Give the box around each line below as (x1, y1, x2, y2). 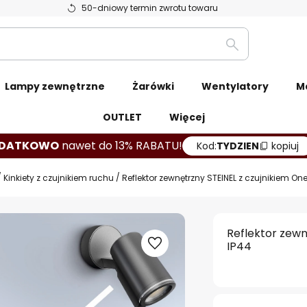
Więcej (169, 110, 205, 124)
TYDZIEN (217, 139, 259, 153)
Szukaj (231, 44, 265, 60)
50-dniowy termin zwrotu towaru (82, 2, 218, 14)
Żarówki (132, 79, 174, 93)
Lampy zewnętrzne (5, 79, 105, 93)
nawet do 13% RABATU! (62, 138, 182, 153)
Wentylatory (201, 79, 269, 93)
